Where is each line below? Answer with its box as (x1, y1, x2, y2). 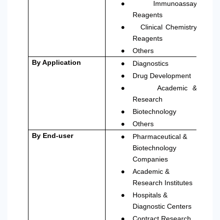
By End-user (32, 132, 74, 140)
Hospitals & (133, 191, 168, 199)
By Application (32, 58, 82, 67)
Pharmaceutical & (133, 133, 188, 141)
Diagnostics (133, 59, 169, 68)
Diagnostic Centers (133, 202, 192, 211)
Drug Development (133, 72, 192, 80)
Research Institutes (133, 179, 193, 187)
